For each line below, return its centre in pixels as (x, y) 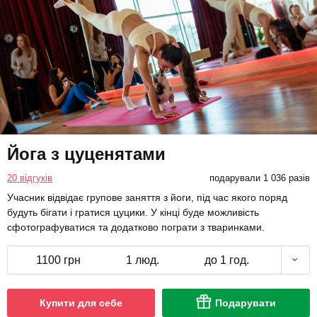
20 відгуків (30, 178)
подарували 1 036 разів (259, 178)
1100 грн (58, 260)
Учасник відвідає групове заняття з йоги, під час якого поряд (147, 197)
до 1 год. (226, 260)
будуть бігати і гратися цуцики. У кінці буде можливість (133, 212)
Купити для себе (81, 302)
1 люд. (142, 260)
